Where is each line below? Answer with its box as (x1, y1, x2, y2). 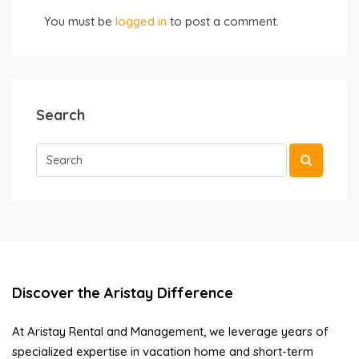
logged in (115, 13, 167, 29)
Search (36, 105, 85, 124)
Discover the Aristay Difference (12, 283, 233, 302)
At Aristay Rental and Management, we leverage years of (12, 323, 329, 339)
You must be (44, 13, 115, 29)
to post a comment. (167, 13, 279, 29)
